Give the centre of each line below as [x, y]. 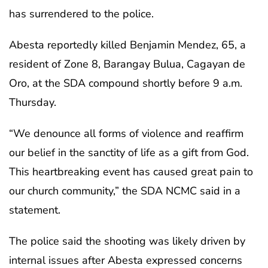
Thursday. [33, 102]
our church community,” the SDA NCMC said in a [125, 191]
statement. [35, 210]
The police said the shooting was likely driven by [127, 241]
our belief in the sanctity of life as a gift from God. [129, 152]
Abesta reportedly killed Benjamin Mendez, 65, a [127, 45]
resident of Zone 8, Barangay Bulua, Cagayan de [127, 64]
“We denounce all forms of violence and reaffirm [126, 133]
